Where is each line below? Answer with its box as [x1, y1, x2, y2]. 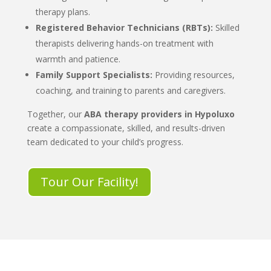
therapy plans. [35, 5, 90, 18]
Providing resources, [152, 68, 235, 80]
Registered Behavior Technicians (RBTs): [35, 21, 213, 33]
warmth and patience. [35, 53, 120, 65]
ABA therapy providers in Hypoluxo [83, 108, 235, 120]
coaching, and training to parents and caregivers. [35, 84, 226, 96]
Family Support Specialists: [35, 68, 152, 80]
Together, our [27, 108, 84, 120]
